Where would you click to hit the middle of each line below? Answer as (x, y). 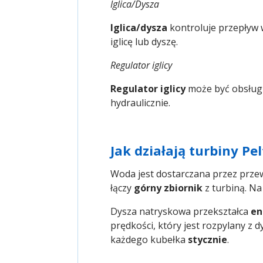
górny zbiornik (168, 188)
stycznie (208, 240)
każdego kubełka (149, 240)
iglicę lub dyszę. (144, 42)
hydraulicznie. (140, 103)
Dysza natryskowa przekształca (181, 212)
